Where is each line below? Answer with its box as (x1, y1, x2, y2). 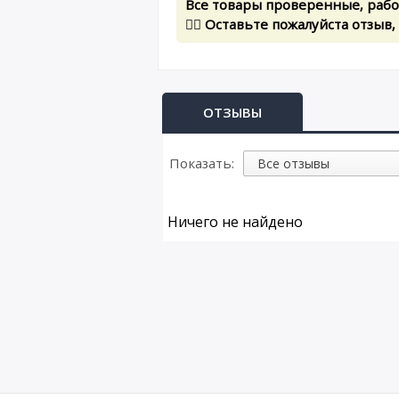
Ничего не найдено (167, 211, 303, 232)
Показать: (169, 153, 234, 172)
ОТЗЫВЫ (203, 102, 262, 121)
